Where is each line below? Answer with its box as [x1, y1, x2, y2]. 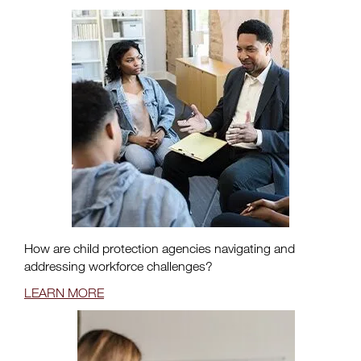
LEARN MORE [24, 285, 104, 300]
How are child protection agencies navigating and [24, 241, 295, 255]
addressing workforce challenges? [24, 259, 213, 273]
